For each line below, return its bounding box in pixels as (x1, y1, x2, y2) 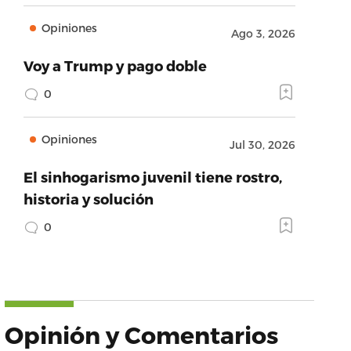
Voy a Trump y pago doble (23, 57, 207, 74)
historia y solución (23, 190, 154, 207)
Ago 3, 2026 (230, 27, 295, 40)
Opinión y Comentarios (4, 320, 278, 349)
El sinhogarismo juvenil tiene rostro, (23, 168, 282, 185)
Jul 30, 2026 (229, 138, 295, 151)
